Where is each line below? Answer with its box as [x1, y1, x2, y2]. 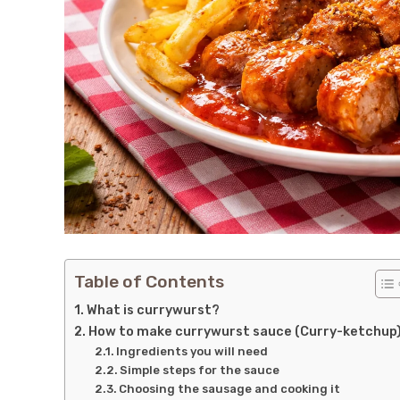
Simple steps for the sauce [120, 363, 280, 378]
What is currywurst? [86, 302, 220, 319]
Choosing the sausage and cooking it [119, 382, 341, 396]
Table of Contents [74, 271, 224, 293]
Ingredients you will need [116, 345, 269, 359]
